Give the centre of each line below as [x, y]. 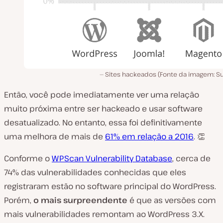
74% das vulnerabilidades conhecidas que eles [95, 172]
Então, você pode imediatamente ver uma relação [102, 95]
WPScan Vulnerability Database [112, 158]
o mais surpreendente [80, 200]
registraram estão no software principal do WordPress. [110, 186]
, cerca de [191, 158]
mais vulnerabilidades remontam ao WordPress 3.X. [104, 214]
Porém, [19, 200]
